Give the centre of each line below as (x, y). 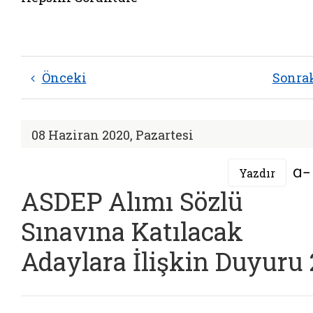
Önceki (64, 78)
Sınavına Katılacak (132, 231)
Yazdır (257, 173)
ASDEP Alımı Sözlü (132, 201)
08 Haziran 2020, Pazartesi (112, 135)
